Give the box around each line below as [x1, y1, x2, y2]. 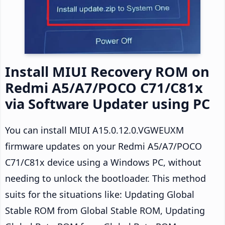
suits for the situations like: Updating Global [5, 188, 194, 201]
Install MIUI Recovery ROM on [5, 62, 209, 81]
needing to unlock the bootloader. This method [5, 172, 206, 185]
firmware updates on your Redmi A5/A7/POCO [5, 140, 202, 153]
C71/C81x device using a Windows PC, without [5, 156, 201, 169]
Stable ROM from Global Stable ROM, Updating [5, 204, 205, 217]
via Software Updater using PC [5, 94, 210, 114]
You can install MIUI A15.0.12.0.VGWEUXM [5, 124, 184, 137]
